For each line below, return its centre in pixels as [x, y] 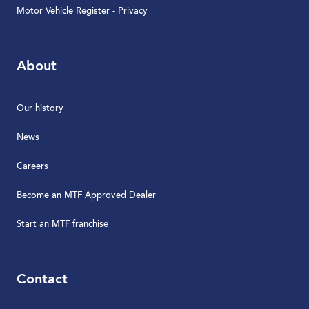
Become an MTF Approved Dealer [86, 196]
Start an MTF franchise [62, 225]
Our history [40, 109]
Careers [32, 167]
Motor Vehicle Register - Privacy [82, 11]
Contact [42, 280]
